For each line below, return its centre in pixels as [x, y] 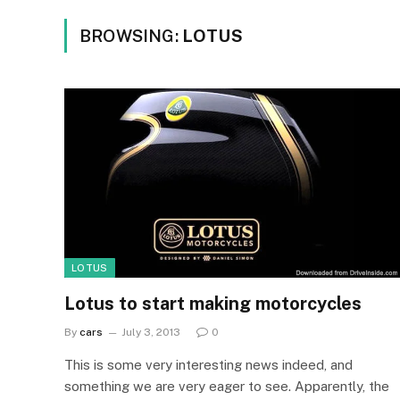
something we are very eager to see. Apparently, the [227, 386]
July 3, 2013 [151, 332]
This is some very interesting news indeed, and [208, 364]
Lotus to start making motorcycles [213, 303]
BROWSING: [131, 36]
